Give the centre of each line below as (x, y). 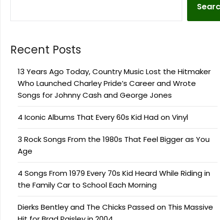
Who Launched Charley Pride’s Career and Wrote (107, 83)
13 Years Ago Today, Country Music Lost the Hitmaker (114, 72)
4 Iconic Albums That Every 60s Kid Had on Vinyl (103, 117)
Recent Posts (46, 50)
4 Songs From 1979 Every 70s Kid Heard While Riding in (114, 173)
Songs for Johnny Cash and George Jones (95, 95)
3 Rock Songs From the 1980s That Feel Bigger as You (114, 139)
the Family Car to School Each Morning (87, 185)
